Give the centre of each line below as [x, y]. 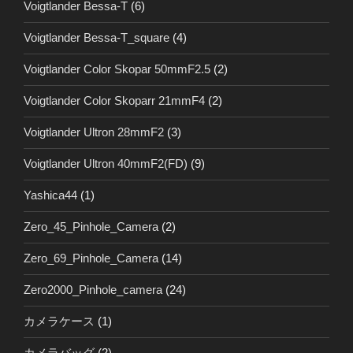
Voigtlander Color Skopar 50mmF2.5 [117, 69]
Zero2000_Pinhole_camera [93, 290]
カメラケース [59, 321]
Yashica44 [50, 195]
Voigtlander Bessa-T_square [97, 38]
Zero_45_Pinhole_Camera [91, 227]
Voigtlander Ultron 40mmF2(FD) [106, 164]
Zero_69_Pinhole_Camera [91, 258]
